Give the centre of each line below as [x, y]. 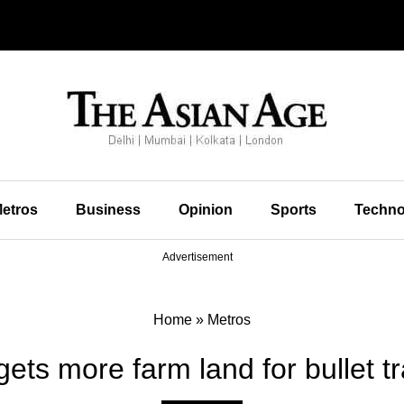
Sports [293, 210]
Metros [229, 320]
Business [108, 210]
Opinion [205, 210]
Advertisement [197, 257]
